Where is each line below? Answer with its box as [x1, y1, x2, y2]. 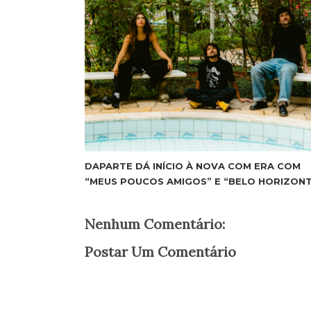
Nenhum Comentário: [85, 215, 225, 233]
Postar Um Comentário [85, 243, 236, 261]
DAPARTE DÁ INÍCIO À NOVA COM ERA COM [85, 160, 301, 172]
